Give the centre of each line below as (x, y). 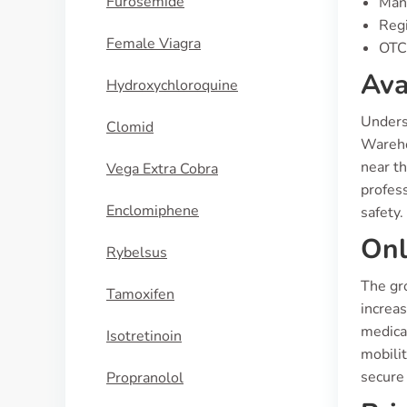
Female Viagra (154, 44)
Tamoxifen (140, 294)
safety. (382, 213)
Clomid (130, 127)
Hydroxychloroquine (172, 85)
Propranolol (145, 378)
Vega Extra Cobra (162, 169)
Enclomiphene (153, 211)
